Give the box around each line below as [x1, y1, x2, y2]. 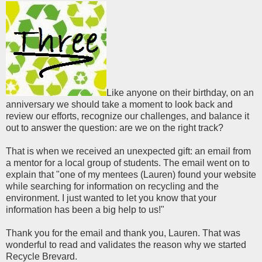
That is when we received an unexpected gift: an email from [6, 146, 251, 157]
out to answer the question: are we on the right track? [6, 123, 223, 133]
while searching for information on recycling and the [6, 181, 219, 192]
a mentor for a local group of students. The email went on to [6, 158, 250, 168]
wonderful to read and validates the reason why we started [6, 240, 246, 250]
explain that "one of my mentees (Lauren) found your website [6, 170, 256, 180]
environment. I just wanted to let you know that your [6, 193, 216, 204]
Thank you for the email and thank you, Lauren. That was [6, 228, 240, 239]
